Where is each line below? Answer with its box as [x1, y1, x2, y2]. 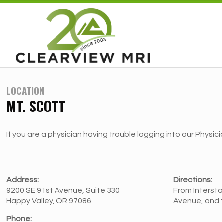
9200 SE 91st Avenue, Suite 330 [6, 186, 120, 194]
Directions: [173, 176, 213, 184]
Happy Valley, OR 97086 [6, 197, 92, 205]
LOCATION [6, 83, 45, 97]
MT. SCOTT [6, 96, 66, 116]
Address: [6, 176, 39, 184]
